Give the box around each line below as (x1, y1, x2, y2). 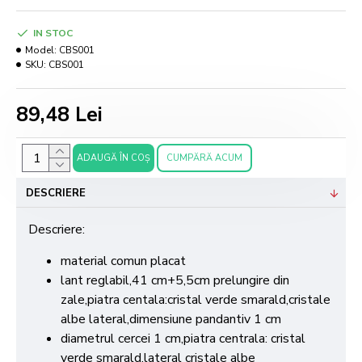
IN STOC (33, 27, 73, 40)
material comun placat (61, 252, 186, 271)
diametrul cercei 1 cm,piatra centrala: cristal (61, 330, 305, 348)
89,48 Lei (16, 101, 103, 129)
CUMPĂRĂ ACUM (166, 152, 242, 165)
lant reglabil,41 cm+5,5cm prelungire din (61, 271, 289, 290)
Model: (25, 44, 57, 57)
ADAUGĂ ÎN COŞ (77, 152, 150, 165)
